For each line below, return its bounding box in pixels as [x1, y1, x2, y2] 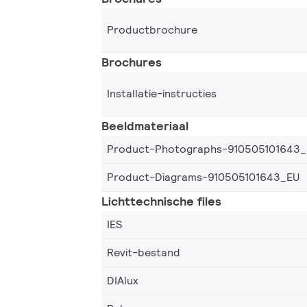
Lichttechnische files [101, 193, 221, 209]
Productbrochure [107, 22, 197, 37]
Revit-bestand [107, 245, 180, 260]
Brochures [101, 53, 162, 70]
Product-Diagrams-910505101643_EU [107, 169, 299, 184]
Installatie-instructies [107, 86, 217, 101]
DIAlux [107, 273, 138, 288]
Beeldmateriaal [101, 117, 188, 134]
